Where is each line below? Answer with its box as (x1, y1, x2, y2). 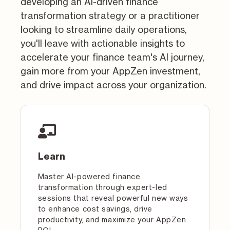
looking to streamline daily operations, (21, 24, 187, 35)
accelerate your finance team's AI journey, (21, 51, 204, 63)
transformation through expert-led (37, 182, 167, 191)
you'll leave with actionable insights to (21, 37, 185, 49)
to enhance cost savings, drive (37, 204, 153, 213)
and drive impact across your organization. (21, 79, 208, 90)
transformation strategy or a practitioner (21, 10, 200, 21)
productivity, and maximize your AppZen (37, 215, 186, 224)
